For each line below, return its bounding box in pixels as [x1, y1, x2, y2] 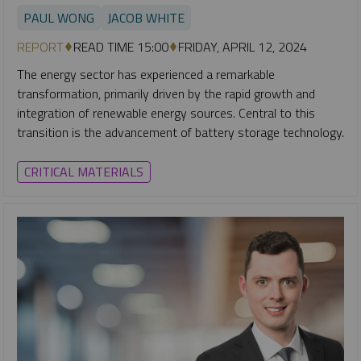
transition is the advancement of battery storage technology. [17, 122, 344, 142]
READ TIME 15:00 [73, 36, 168, 56]
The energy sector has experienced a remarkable [17, 64, 275, 84]
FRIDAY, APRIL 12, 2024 [178, 36, 307, 56]
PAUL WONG [23, 7, 94, 27]
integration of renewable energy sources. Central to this [17, 102, 315, 122]
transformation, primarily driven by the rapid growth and [17, 83, 315, 103]
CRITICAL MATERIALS [24, 161, 143, 181]
